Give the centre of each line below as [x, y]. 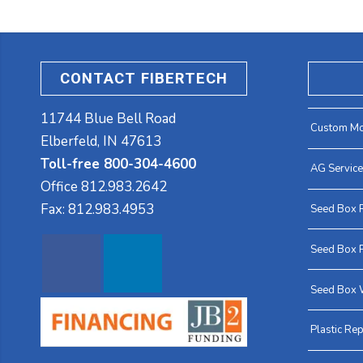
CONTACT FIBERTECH [144, 79]
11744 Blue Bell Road [108, 119]
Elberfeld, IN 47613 [101, 141]
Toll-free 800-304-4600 [118, 164]
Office [61, 187]
